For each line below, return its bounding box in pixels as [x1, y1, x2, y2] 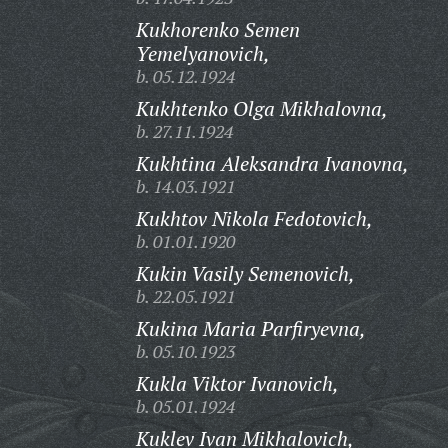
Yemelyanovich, [135, 40, 270, 67]
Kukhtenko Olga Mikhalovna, [135, 95, 388, 122]
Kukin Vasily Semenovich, [135, 260, 355, 287]
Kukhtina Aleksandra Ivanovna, [135, 150, 409, 177]
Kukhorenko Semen [135, 16, 300, 43]
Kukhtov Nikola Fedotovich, [135, 205, 373, 232]
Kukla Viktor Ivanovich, [135, 370, 339, 397]
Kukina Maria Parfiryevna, [135, 315, 366, 342]
